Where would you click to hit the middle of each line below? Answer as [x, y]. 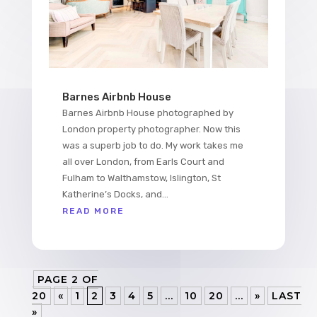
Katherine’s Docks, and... [115, 195]
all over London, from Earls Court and [143, 162]
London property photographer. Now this [151, 129]
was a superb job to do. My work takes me [152, 146]
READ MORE [93, 211]
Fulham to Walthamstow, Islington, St [141, 178]
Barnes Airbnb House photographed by [148, 113]
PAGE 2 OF [68, 280]
